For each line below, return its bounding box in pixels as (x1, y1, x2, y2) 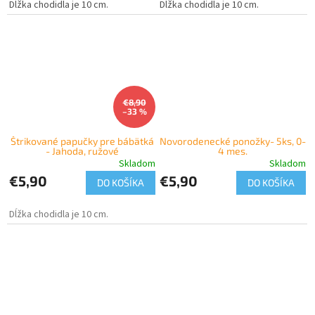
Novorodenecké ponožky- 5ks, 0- (160, 135, 306, 148)
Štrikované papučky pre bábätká (11, 135, 154, 148)
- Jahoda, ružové (46, 145, 119, 157)
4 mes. (218, 145, 247, 157)
